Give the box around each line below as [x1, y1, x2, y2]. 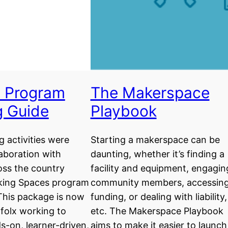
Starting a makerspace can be [90, 134, 220, 145]
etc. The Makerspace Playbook [90, 206, 223, 216]
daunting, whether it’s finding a [90, 149, 224, 159]
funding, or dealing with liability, [90, 191, 227, 202]
